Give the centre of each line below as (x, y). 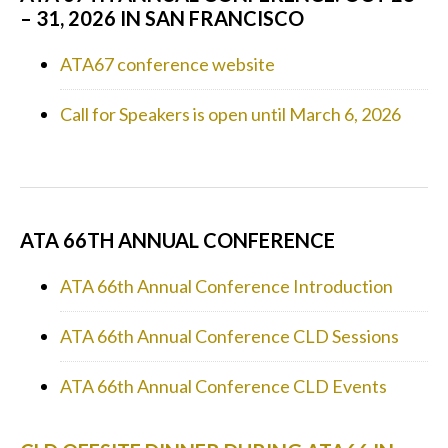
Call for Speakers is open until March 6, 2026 (230, 113)
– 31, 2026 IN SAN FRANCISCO (162, 17)
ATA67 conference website (167, 63)
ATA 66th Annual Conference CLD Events (223, 385)
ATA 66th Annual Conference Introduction (226, 285)
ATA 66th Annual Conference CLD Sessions (229, 335)
